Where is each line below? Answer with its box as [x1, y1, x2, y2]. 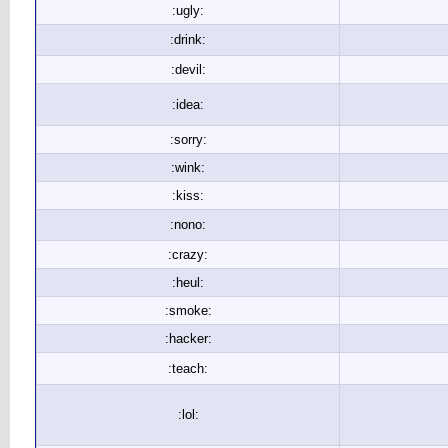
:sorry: [169, 132, 207, 147]
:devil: [170, 62, 206, 77]
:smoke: [164, 303, 212, 318]
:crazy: [168, 247, 208, 262]
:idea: [172, 97, 204, 112]
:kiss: [172, 188, 204, 203]
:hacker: [164, 331, 212, 346]
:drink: [170, 32, 206, 47]
